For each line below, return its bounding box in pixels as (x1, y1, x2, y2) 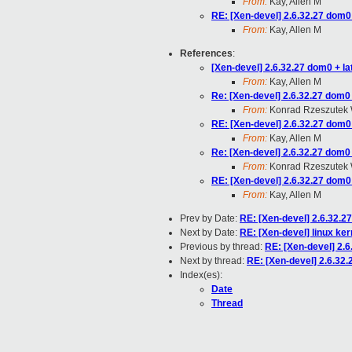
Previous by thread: (180, 241, 265, 253)
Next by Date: (180, 227, 240, 239)
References (180, 48, 233, 60)
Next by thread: (180, 255, 247, 267)
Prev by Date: (180, 213, 240, 225)
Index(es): (180, 269, 222, 281)
